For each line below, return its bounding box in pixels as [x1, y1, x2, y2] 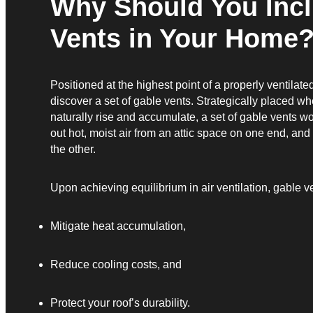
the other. [50, 143, 96, 156]
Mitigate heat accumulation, [50, 220, 186, 233]
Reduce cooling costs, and [50, 259, 182, 271]
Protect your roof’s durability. [50, 297, 190, 310]
